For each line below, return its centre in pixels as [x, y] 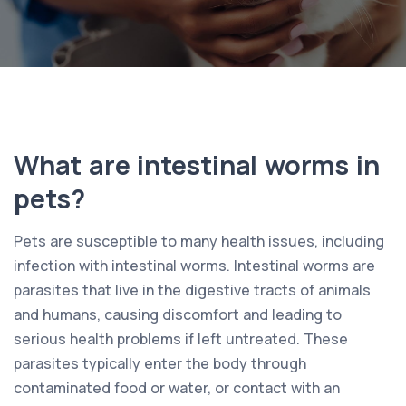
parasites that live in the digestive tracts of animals [192, 290]
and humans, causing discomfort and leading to [178, 314]
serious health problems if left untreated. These [181, 338]
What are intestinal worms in [197, 164]
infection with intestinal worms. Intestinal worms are [194, 265]
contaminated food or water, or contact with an [177, 387]
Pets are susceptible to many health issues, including [199, 241]
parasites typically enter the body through [160, 363]
